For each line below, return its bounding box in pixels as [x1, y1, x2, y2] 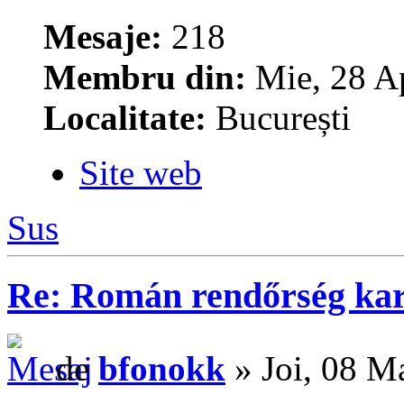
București [207, 98, 351, 138]
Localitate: [43, 98, 207, 138]
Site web [79, 153, 202, 193]
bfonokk [98, 348, 225, 388]
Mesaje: [43, 17, 162, 57]
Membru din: [43, 58, 246, 97]
